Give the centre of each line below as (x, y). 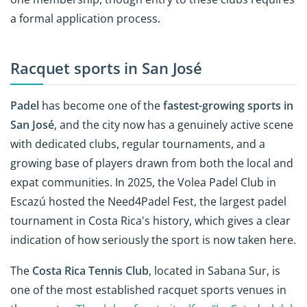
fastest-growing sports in (228, 106)
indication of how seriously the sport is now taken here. (153, 240)
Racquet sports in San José (107, 68)
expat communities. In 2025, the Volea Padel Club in (143, 183)
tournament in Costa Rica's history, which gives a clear (150, 221)
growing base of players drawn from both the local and (152, 163)
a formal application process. (85, 18)
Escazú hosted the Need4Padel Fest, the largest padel (148, 202)
